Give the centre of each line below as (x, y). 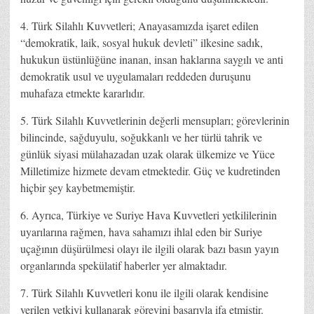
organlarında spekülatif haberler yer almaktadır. (124, 265)
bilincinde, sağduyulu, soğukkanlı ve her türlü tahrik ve (141, 137)
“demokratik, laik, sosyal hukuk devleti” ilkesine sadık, (142, 42)
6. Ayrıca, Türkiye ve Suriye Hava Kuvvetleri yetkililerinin (149, 214)
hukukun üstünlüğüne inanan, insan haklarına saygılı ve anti (152, 59)
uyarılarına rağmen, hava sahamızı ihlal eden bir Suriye (141, 231)
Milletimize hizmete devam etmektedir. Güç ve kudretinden (150, 170)
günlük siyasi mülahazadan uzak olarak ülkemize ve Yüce (148, 153)
